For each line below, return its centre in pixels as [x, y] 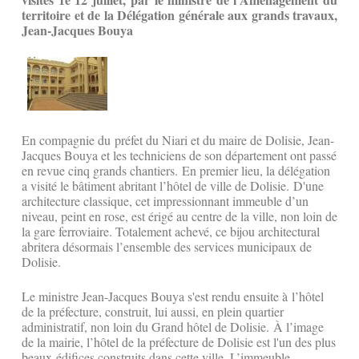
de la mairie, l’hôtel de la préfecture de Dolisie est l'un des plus [179, 342]
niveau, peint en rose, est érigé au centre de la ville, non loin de [179, 216]
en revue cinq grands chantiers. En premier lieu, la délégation [176, 171]
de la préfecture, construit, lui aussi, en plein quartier [153, 312]
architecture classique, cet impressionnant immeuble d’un [165, 201]
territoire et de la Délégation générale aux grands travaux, [179, 15]
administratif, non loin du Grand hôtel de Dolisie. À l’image [173, 327]
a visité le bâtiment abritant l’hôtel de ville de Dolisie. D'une [173, 186]
